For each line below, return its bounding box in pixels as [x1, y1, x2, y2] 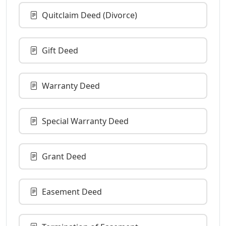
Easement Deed [42, 186, 102, 197]
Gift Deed [42, 44, 78, 56]
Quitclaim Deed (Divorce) [42, 9, 137, 21]
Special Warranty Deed [42, 115, 129, 127]
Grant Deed [42, 150, 86, 162]
